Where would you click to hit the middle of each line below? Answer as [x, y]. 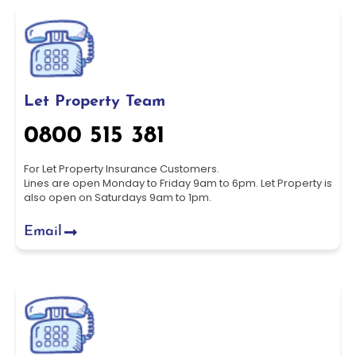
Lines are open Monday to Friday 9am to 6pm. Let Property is [178, 183]
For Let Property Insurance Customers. [122, 169]
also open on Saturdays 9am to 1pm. [118, 197]
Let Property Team [95, 102]
